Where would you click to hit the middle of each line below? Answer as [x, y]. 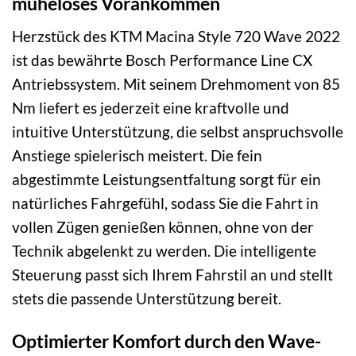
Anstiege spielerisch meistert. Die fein [137, 155]
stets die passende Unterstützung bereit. [147, 298]
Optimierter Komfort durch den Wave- [166, 341]
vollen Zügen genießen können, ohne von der [163, 226]
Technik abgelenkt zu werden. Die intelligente [164, 250]
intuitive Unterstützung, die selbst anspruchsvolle [178, 131]
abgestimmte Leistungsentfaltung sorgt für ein [166, 179]
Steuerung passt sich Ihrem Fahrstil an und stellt [172, 274]
